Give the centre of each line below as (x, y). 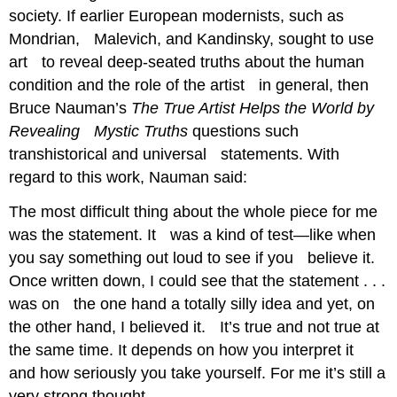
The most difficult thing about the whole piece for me (194, 212)
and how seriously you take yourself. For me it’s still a (198, 374)
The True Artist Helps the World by (253, 109)
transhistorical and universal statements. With (175, 155)
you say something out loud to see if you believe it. (192, 258)
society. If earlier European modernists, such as (177, 16)
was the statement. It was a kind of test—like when (193, 235)
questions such (246, 132)
